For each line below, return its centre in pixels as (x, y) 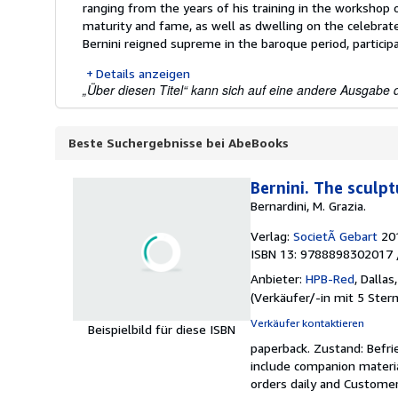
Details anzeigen (143, 73)
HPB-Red (330, 278)
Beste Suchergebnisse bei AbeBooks (179, 142)
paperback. (282, 347)
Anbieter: (276, 278)
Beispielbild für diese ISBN (162, 329)
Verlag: (270, 235)
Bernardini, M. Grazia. (308, 205)
